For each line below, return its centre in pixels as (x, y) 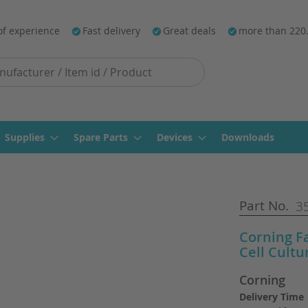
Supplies (25, 137)
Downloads (248, 137)
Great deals (189, 31)
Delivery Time (272, 297)
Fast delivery (111, 31)
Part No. (264, 206)
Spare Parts (101, 137)
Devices (175, 137)
